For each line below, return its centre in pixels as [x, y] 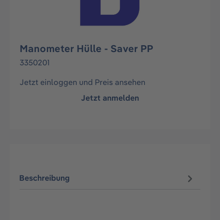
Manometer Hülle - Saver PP [86, 48]
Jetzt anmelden [110, 98]
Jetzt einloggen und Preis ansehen [82, 82]
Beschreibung [45, 178]
